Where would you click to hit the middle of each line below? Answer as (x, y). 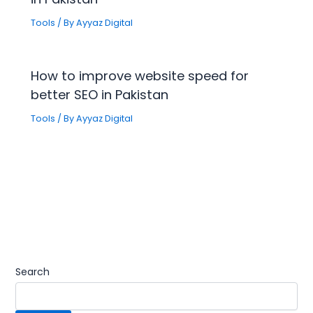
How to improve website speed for (140, 75)
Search (33, 272)
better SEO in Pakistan (100, 94)
